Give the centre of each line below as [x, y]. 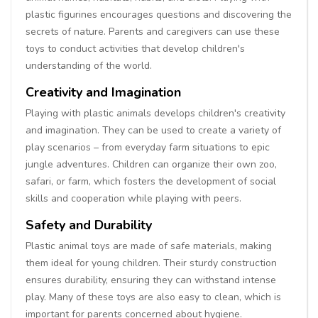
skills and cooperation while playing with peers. [133, 198]
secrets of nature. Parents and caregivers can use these [153, 31]
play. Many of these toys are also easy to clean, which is [153, 297]
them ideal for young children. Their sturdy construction [151, 263]
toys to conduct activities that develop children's [135, 48]
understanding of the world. [89, 65]
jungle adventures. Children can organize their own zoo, [151, 164]
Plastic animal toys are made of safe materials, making [149, 246]
